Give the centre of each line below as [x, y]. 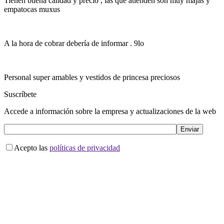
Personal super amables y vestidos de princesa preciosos [92, 77]
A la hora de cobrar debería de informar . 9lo [74, 43]
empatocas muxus [32, 9]
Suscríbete [20, 94]
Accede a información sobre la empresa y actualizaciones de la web [110, 111]
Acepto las [32, 147]
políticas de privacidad [85, 147]
